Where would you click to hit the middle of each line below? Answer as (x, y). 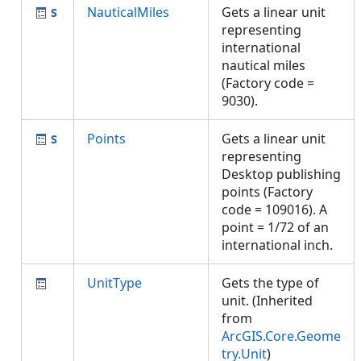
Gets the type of (270, 283)
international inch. (280, 245)
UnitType (114, 283)
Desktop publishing (281, 174)
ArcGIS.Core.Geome (281, 336)
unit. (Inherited (267, 301)
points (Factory (267, 192)
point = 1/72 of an (275, 227)
